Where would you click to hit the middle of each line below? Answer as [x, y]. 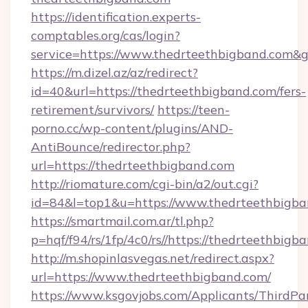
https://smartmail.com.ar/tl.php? [122, 221]
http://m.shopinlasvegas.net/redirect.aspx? [153, 258]
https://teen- [194, 110]
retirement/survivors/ [92, 110]
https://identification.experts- [116, 17]
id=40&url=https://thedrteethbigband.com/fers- [168, 91]
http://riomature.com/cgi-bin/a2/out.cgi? [145, 184]
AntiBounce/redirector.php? [111, 147]
